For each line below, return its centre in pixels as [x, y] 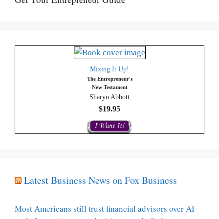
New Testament [109, 87]
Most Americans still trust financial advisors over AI [105, 209]
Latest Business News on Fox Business [100, 180]
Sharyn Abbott [109, 97]
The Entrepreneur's [109, 79]
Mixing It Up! [109, 69]
